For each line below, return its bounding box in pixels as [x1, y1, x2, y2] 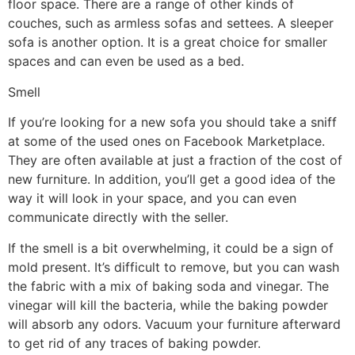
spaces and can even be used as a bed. [8, 53, 244, 70]
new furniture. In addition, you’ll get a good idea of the [8, 171, 335, 188]
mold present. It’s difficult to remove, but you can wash [8, 258, 339, 275]
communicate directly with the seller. [8, 209, 228, 226]
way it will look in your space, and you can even [8, 190, 296, 207]
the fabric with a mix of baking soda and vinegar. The [8, 277, 329, 294]
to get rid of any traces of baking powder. [8, 334, 261, 351]
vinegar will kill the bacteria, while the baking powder [8, 296, 328, 313]
